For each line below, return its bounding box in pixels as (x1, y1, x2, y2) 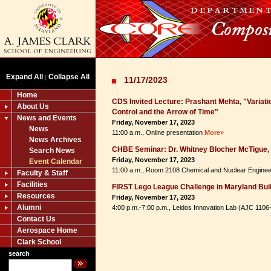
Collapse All (48, 73, 90, 81)
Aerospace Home (17, 226, 77, 235)
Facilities (17, 180, 48, 189)
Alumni (17, 203, 41, 212)
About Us (17, 102, 49, 111)
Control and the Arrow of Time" (112, 108, 218, 116)
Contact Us (17, 215, 56, 223)
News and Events (17, 114, 77, 122)
